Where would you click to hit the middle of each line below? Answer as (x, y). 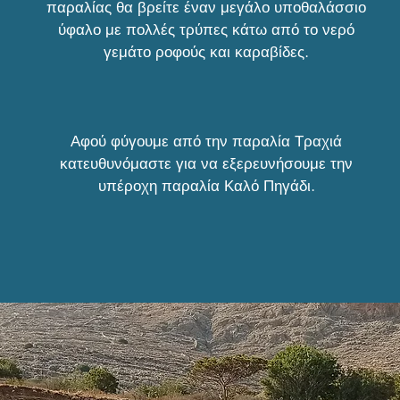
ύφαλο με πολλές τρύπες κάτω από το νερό (207, 29)
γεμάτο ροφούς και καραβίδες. (207, 52)
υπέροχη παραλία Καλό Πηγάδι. (206, 186)
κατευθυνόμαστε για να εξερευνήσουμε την (207, 163)
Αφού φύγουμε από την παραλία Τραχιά (207, 141)
